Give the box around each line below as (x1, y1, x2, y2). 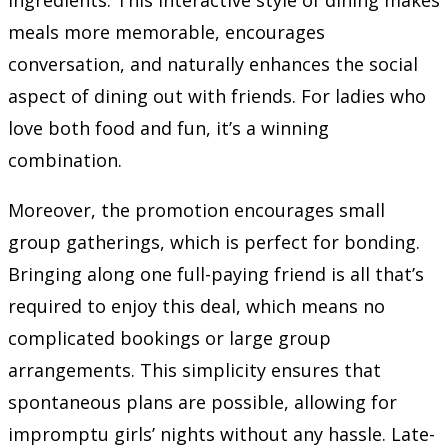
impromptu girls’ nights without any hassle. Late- (8, 421, 435, 446)
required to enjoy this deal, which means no (8, 293, 385, 318)
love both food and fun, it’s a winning (8, 115, 329, 140)
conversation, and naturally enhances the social (8, 51, 418, 76)
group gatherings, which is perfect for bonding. (8, 229, 420, 254)
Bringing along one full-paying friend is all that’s (8, 261, 424, 286)
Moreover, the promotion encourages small (8, 197, 385, 222)
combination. (8, 147, 122, 172)
